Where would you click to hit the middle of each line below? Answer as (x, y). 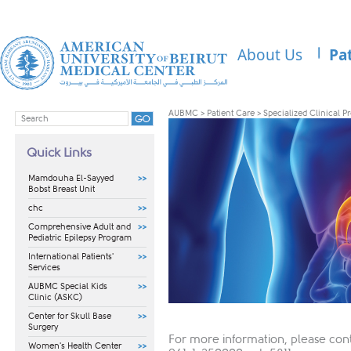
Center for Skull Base (70, 317)
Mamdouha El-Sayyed (71, 179)
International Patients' (71, 257)
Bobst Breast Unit (62, 190)
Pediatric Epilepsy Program (80, 238)
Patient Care (231, 114)
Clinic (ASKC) (55, 298)
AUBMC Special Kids (68, 287)
